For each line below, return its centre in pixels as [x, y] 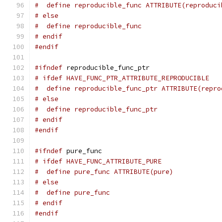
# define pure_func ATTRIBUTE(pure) [104, 172]
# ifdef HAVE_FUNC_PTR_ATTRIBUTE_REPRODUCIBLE [122, 78]
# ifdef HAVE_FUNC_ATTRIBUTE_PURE [98, 161]
